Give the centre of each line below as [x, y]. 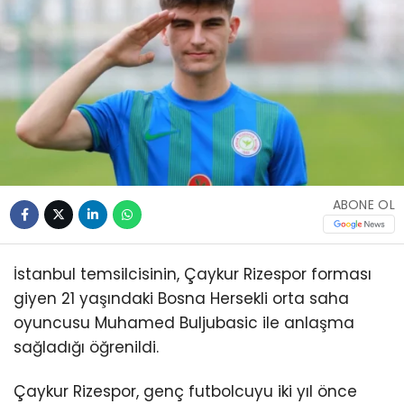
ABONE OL [363, 204]
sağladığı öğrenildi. [86, 348]
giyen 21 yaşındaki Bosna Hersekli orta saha [181, 299]
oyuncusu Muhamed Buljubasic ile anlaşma [184, 323]
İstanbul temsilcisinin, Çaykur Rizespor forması [193, 275]
